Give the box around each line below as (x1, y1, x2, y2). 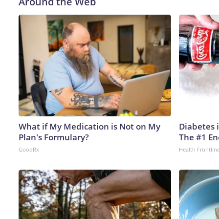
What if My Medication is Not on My (19, 120, 160, 132)
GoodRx (19, 145, 39, 153)
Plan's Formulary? (19, 131, 89, 143)
